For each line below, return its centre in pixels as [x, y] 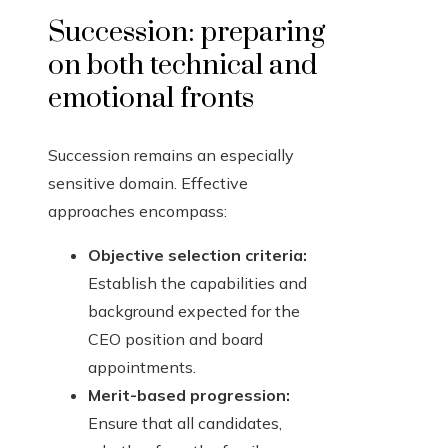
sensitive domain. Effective [148, 183]
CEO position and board [175, 339]
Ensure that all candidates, [185, 423]
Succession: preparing [186, 33]
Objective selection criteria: [197, 255]
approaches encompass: [137, 211]
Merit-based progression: [189, 395]
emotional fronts [151, 99]
